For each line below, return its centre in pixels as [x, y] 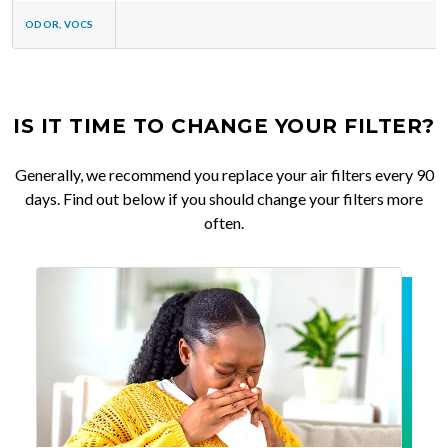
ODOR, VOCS [59, 23]
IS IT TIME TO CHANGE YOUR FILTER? [224, 125]
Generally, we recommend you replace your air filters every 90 [224, 174]
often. [224, 222]
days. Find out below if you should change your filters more [224, 198]
